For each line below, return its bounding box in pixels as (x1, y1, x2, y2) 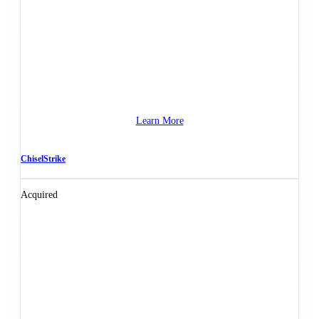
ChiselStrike (21, 155, 66, 164)
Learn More (135, 115, 184, 126)
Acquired (21, 189, 58, 200)
